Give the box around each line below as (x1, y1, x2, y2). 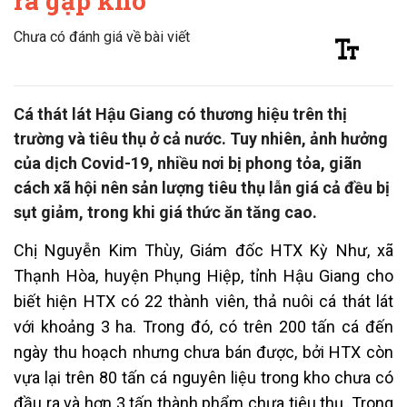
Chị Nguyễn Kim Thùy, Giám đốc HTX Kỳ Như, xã (14, 240, 393, 260)
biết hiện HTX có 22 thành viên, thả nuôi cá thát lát (14, 291, 393, 311)
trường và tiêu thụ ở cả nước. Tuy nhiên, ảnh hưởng (14, 128, 388, 148)
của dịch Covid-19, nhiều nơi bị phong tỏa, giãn (14, 153, 362, 173)
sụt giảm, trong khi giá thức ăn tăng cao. (14, 202, 317, 222)
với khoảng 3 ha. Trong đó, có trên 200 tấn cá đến (14, 316, 393, 336)
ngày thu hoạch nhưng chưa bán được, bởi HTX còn (14, 342, 393, 362)
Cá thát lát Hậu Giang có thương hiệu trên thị (14, 104, 347, 124)
